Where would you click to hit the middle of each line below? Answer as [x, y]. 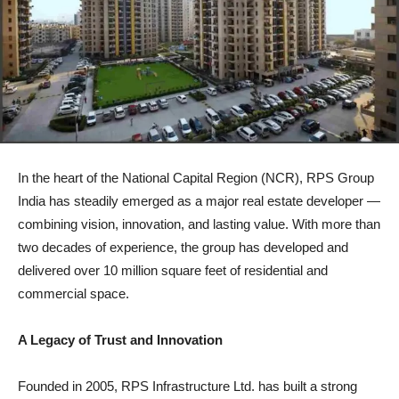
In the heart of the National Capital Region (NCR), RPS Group [196, 178]
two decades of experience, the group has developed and [183, 248]
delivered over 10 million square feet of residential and [173, 271]
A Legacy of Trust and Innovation [120, 340]
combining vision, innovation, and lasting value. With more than [199, 224]
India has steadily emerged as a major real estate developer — [199, 201]
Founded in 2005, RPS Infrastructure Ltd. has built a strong [187, 387]
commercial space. [73, 294]
